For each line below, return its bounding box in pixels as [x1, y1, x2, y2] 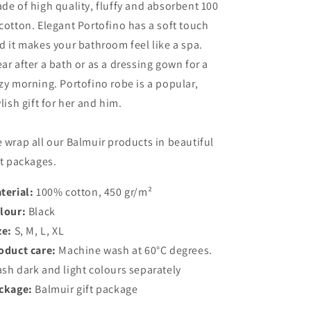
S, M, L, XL [14, 224, 65, 239]
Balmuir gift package [35, 282, 138, 297]
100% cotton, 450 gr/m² [36, 185, 153, 200]
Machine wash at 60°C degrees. [58, 243, 212, 258]
